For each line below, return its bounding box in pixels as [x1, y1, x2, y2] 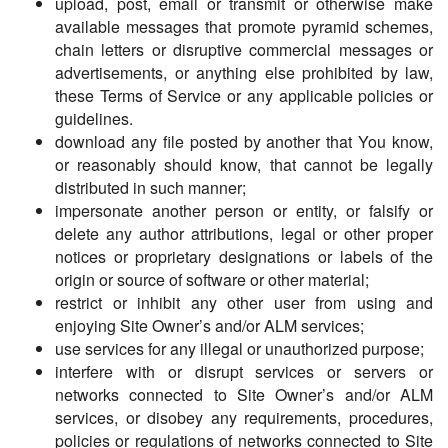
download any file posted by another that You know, [55, 130, 433, 154]
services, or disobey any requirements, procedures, [55, 406, 433, 430]
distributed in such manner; [55, 176, 246, 200]
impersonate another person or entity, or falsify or [55, 199, 433, 223]
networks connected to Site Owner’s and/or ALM [55, 383, 433, 407]
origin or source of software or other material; [55, 268, 369, 292]
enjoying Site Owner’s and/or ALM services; [55, 314, 364, 338]
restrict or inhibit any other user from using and [55, 291, 433, 315]
